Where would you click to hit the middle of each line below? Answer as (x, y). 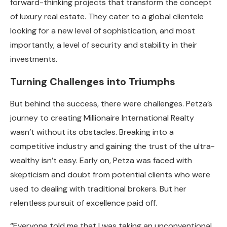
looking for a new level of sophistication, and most (103, 30)
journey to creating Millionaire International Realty (102, 118)
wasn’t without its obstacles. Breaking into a (92, 132)
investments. (34, 59)
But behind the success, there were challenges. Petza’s (111, 103)
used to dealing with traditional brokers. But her (98, 188)
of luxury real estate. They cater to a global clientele (107, 16)
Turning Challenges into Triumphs (93, 81)
